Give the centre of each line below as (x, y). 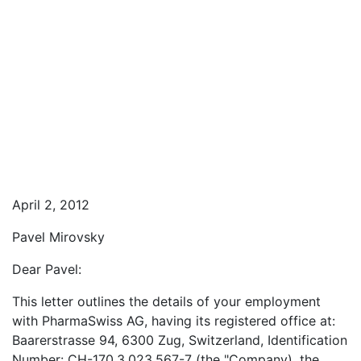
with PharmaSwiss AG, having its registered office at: (174, 321)
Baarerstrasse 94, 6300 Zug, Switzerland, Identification (180, 340)
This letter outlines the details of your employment (166, 301)
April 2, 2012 (51, 205)
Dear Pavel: (47, 269)
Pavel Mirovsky (58, 237)
